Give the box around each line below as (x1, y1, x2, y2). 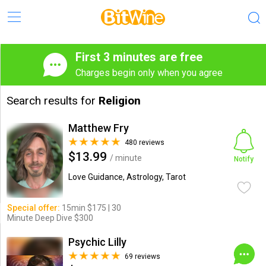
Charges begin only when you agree (75, 67, 223, 78)
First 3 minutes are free (75, 50, 202, 64)
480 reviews (124, 138, 164, 147)
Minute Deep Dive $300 (7, 213, 93, 223)
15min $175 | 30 (59, 203, 121, 213)
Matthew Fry (68, 122, 129, 134)
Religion (98, 94, 141, 107)
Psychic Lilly (68, 236, 126, 248)
